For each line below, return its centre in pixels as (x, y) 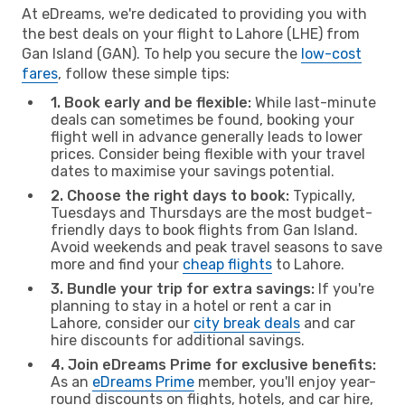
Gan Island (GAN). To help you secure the (161, 53)
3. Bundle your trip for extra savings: (183, 288)
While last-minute (314, 102)
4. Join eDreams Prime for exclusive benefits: (213, 364)
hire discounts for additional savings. (178, 340)
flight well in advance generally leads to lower (207, 137)
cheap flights (227, 264)
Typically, (322, 195)
